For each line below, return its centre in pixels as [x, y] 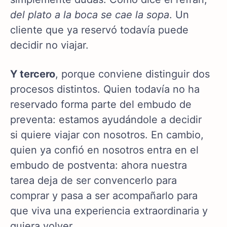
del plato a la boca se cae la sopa [90, 15]
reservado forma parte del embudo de [101, 105]
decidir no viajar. [49, 45]
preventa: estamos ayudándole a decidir [106, 120]
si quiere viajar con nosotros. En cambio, [107, 135]
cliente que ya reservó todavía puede [99, 30]
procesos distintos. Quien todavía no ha [105, 89]
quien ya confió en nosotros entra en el [104, 150]
